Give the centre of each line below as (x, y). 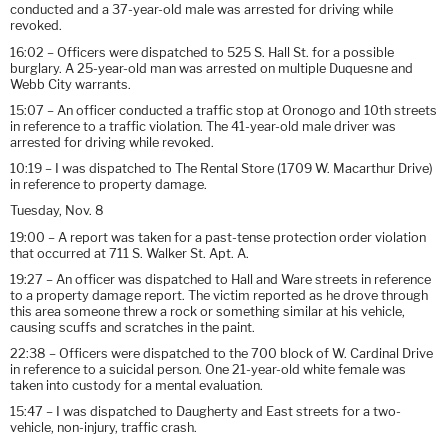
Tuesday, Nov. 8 (57, 211)
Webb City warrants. (70, 84)
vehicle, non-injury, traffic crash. (103, 428)
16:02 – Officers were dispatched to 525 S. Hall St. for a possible (202, 52)
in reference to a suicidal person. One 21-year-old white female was (208, 370)
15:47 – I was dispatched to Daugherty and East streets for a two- (205, 412)
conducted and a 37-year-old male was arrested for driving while (201, 10)
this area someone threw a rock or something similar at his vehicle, (207, 311)
